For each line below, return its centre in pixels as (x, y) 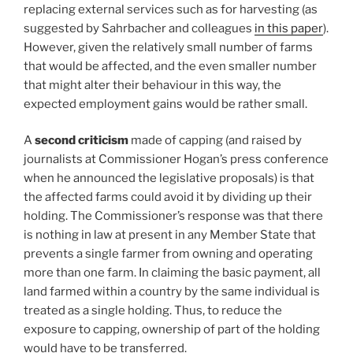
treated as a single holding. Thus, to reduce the (153, 311)
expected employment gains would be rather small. (165, 104)
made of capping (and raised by (216, 141)
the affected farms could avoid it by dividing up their (168, 197)
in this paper (289, 28)
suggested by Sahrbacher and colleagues (139, 28)
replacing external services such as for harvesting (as (171, 9)
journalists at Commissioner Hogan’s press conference (176, 160)
